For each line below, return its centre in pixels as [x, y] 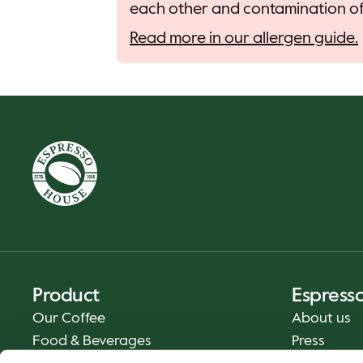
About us [321, 318]
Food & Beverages [92, 341]
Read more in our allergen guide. [244, 39]
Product [66, 296]
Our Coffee [69, 318]
